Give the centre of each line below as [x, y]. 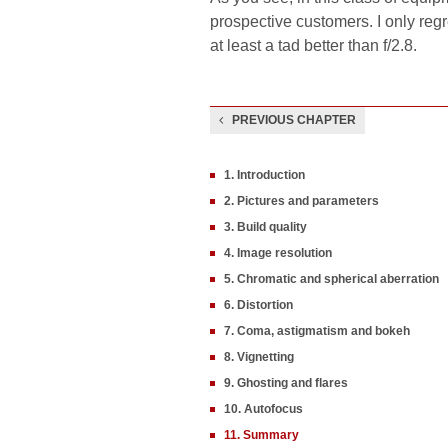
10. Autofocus [263, 409]
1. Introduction [264, 175]
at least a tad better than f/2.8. [313, 45]
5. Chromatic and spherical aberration [331, 279]
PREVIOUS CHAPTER [294, 120]
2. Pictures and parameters [301, 201]
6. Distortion [258, 305]
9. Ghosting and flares [286, 383]
